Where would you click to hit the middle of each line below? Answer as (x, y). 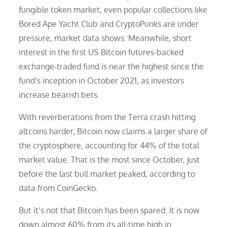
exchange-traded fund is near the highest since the (111, 66)
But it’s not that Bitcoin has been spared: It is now (109, 210)
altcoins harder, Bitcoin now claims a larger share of (113, 131)
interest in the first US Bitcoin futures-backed (101, 52)
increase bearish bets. (59, 94)
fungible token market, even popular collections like (113, 9)
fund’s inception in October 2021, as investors (102, 80)
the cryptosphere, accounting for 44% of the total (109, 145)
